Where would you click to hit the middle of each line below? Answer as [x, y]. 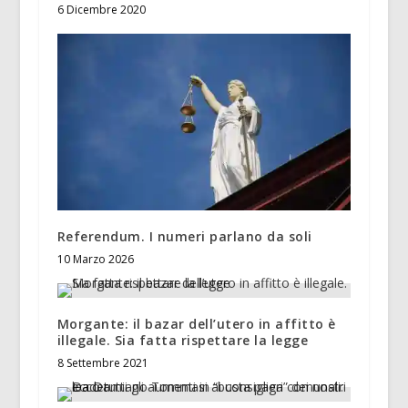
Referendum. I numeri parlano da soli [184, 236]
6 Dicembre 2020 [101, 10]
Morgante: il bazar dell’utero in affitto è [196, 323]
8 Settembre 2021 [102, 362]
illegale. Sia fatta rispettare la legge [183, 340]
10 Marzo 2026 [95, 259]
